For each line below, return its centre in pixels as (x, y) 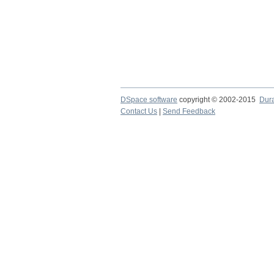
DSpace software (149, 100)
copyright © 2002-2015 (218, 100)
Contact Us (139, 111)
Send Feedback (189, 111)
